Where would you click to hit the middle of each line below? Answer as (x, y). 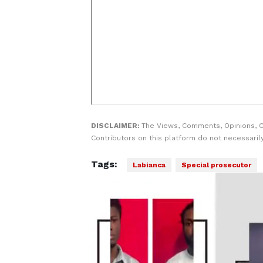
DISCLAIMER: (116, 126)
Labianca (149, 165)
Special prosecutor (216, 165)
